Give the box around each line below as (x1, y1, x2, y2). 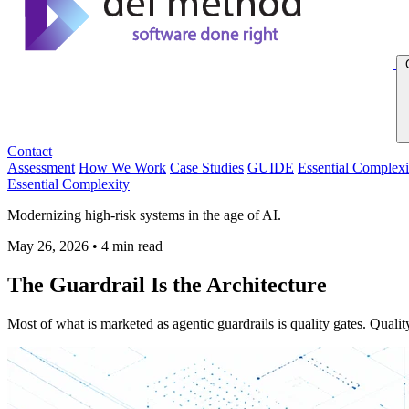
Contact (7, 143, 52, 159)
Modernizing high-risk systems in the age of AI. (7, 207, 281, 223)
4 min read (101, 238, 163, 254)
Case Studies (170, 160, 244, 175)
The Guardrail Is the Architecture (7, 272, 327, 297)
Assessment (7, 160, 75, 175)
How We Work (79, 160, 166, 175)
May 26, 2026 (7, 238, 92, 254)
